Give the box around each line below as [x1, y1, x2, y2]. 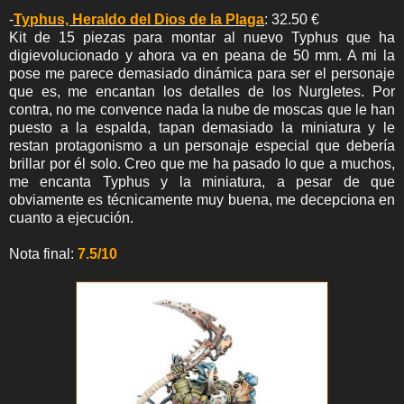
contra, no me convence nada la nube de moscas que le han [9, 101, 395, 117]
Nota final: [9, 245, 78, 262]
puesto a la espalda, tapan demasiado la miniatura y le [9, 119, 395, 135]
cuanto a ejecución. [9, 209, 133, 225]
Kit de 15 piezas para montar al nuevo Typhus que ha [9, 29, 395, 45]
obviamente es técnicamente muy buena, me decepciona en [9, 191, 395, 207]
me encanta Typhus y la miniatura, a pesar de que [9, 173, 395, 189]
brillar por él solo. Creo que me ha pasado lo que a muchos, [9, 155, 395, 171]
